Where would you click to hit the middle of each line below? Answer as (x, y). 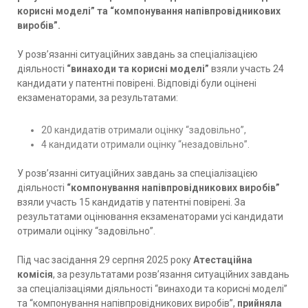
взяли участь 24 (246, 68)
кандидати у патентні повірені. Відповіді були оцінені (137, 83)
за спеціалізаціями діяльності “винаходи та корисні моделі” (152, 288)
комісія (35, 274)
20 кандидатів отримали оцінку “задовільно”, (144, 130)
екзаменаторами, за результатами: (98, 97)
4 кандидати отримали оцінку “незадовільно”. (145, 144)
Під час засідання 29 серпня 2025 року (105, 260)
